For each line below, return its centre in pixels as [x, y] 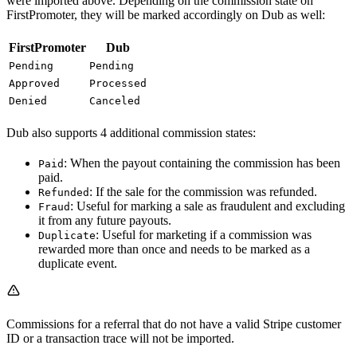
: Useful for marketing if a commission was [204, 235]
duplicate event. [78, 264]
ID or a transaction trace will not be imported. [120, 339]
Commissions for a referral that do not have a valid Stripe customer [174, 324]
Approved [34, 84]
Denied [28, 101]
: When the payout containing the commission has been [202, 163]
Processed [118, 84]
